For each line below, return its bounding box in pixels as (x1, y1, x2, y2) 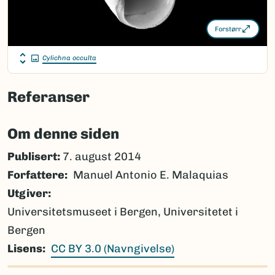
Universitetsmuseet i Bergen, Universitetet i (7, 205, 238, 219)
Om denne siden (7, 125, 119, 143)
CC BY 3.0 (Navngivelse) (51, 242, 174, 256)
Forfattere (7, 168, 64, 182)
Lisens (7, 242, 42, 256)
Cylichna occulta (42, 54, 96, 63)
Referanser (7, 88, 90, 106)
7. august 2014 (60, 150, 141, 164)
